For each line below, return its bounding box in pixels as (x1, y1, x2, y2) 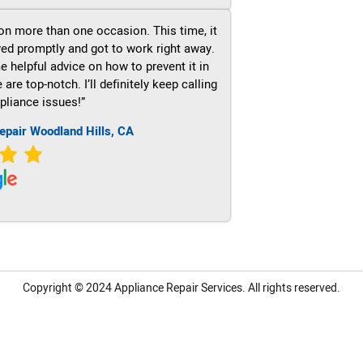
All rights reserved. (246, 280, 340, 297)
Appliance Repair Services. (114, 280, 246, 297)
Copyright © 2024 (23, 280, 114, 297)
